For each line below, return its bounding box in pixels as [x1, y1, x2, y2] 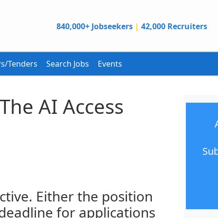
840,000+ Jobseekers [56, 20, 133, 32]
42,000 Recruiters [141, 20, 207, 32]
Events [98, 58, 122, 69]
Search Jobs [46, 58, 89, 69]
